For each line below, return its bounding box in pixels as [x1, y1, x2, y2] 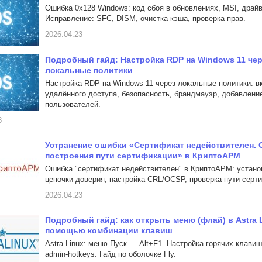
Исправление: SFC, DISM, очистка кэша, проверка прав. [45, 14, 246, 23]
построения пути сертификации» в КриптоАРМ [45, 151, 240, 160]
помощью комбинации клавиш [45, 226, 173, 235]
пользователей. [45, 100, 101, 109]
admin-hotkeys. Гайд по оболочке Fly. [45, 250, 176, 258]
